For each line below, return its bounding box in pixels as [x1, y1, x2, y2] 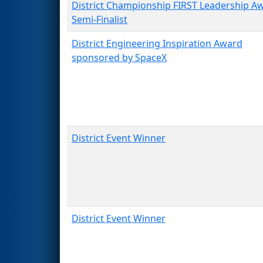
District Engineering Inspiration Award [72, 36, 242, 50]
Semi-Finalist [72, 12, 127, 26]
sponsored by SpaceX [72, 50, 167, 64]
